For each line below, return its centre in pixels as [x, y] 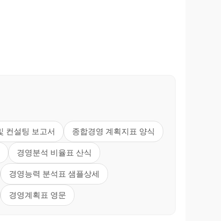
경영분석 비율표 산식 [54, 152]
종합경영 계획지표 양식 [113, 131]
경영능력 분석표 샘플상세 [54, 174]
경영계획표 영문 [37, 195]
